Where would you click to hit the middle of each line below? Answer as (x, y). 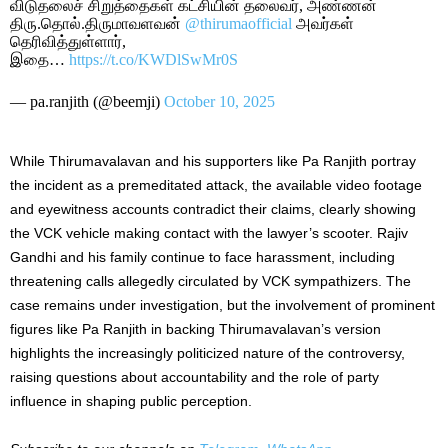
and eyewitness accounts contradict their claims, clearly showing (213, 208)
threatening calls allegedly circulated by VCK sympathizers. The (210, 280)
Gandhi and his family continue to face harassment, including (202, 256)
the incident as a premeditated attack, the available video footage (216, 184)
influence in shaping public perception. (131, 400)
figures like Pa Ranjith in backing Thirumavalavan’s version (195, 328)
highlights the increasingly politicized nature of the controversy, (207, 352)
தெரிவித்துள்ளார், (68, 41)
